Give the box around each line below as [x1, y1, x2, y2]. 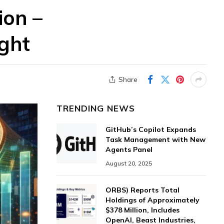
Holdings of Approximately [105, 195, 199, 204]
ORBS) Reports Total [105, 185, 179, 194]
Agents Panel [105, 145, 152, 154]
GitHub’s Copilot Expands [105, 125, 196, 134]
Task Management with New [105, 135, 205, 144]
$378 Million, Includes [105, 205, 179, 214]
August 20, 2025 [105, 159, 152, 167]
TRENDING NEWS [56, 103, 135, 113]
